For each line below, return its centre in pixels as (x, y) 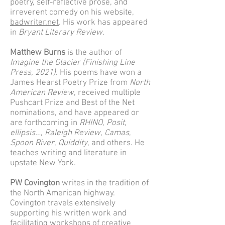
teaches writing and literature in (68, 153)
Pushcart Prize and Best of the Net (72, 103)
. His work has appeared (103, 23)
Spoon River (32, 143)
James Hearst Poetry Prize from (70, 83)
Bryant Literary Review (61, 33)
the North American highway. (63, 193)
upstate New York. (43, 163)
